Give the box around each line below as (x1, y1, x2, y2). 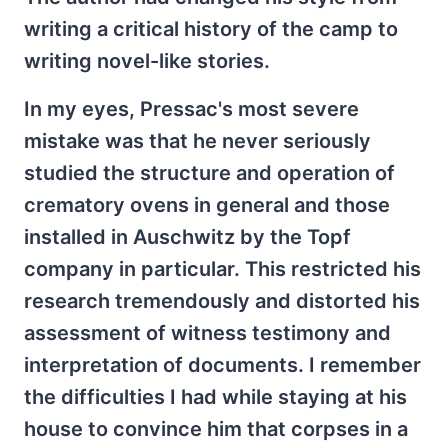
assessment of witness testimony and (24, 321, 391, 345)
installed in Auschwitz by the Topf (24, 225, 351, 249)
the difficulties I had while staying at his (24, 385, 407, 409)
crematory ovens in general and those (24, 193, 390, 217)
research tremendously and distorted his (24, 289, 420, 313)
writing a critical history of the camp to (24, 17, 398, 41)
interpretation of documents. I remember (24, 353, 421, 377)
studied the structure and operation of (24, 161, 395, 185)
